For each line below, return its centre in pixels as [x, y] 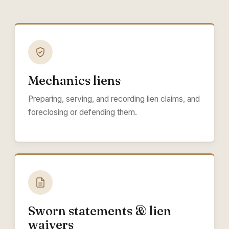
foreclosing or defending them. [83, 112]
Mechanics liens [74, 81]
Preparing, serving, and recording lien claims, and [114, 99]
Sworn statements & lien [100, 211]
